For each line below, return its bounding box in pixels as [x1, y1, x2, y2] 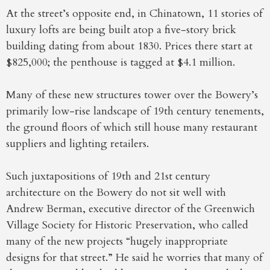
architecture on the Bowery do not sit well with [6, 185, 226, 201]
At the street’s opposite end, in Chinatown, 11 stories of [6, 6, 263, 22]
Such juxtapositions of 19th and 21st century [6, 169, 210, 184]
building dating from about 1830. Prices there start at [6, 39, 253, 54]
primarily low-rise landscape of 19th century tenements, [6, 104, 264, 119]
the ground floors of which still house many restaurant [6, 120, 257, 136]
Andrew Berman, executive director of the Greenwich [6, 201, 255, 217]
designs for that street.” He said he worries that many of [6, 250, 263, 266]
